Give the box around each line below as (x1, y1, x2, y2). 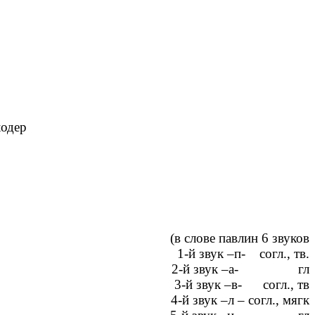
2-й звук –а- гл (172, 262, 309, 277)
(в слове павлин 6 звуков (167, 231, 309, 246)
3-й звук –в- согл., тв (174, 277, 309, 292)
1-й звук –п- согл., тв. (177, 246, 309, 262)
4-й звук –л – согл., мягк (171, 292, 309, 308)
